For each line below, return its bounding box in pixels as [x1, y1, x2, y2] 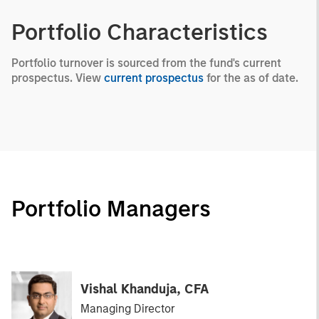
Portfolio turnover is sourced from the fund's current [11, 56, 281, 70]
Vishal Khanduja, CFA [80, 281, 209, 297]
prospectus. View [11, 70, 104, 85]
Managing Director [80, 301, 175, 315]
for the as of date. [204, 70, 298, 85]
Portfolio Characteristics [11, 18, 268, 46]
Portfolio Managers [11, 194, 211, 222]
